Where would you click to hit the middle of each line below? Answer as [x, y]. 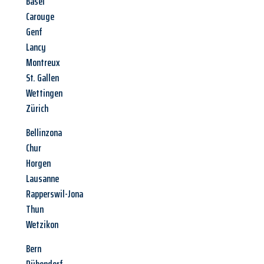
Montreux [43, 63]
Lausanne [42, 179]
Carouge [40, 17]
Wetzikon [42, 225]
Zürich [37, 109]
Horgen [38, 164]
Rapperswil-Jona [55, 194]
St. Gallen [42, 78]
